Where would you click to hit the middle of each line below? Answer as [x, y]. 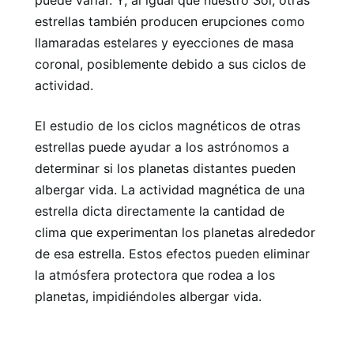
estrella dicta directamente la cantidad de [160, 211]
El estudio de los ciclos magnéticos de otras [168, 125]
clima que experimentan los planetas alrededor [175, 232]
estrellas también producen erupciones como [170, 21]
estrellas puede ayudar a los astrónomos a [162, 147]
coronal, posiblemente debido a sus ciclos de [170, 64]
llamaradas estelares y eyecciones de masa [164, 42]
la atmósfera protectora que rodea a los [155, 275]
